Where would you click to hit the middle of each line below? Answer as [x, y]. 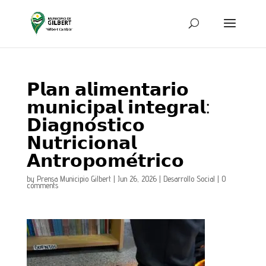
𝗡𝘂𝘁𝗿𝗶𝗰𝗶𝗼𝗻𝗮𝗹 [81, 143]
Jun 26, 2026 [137, 179]
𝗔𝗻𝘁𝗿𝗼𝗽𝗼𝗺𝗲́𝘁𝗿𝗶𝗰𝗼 [105, 161]
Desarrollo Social [189, 179]
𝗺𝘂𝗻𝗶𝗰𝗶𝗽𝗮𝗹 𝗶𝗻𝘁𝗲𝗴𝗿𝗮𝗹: [118, 107]
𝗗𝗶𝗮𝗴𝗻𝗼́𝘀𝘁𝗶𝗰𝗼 [85, 125]
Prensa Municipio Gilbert [74, 179]
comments [42, 185]
